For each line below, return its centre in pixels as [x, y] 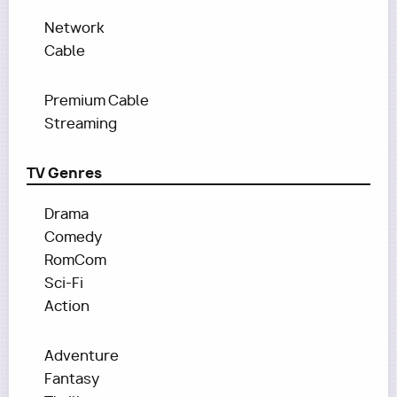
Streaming [81, 124]
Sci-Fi [64, 283]
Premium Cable [97, 101]
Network [74, 28]
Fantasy [72, 379]
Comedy [73, 237]
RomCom [75, 260]
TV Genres [64, 173]
